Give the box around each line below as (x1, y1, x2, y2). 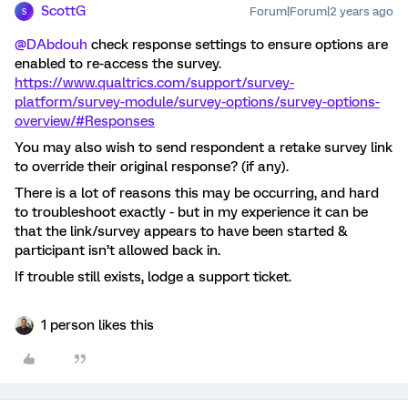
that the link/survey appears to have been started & (15, 223, 347, 240)
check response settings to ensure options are (87, 36, 388, 53)
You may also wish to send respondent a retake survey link (15, 139, 393, 156)
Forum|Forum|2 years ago (250, 5, 393, 18)
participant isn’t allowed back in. (15, 242, 228, 259)
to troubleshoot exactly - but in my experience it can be (15, 204, 368, 220)
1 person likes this (41, 317, 154, 333)
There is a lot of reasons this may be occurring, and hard (15, 185, 379, 201)
